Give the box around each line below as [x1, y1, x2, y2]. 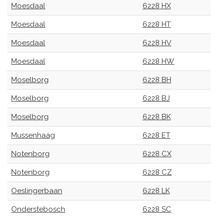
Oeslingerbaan [11, 186, 62, 195]
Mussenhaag [11, 131, 55, 140]
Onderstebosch [11, 205, 65, 214]
